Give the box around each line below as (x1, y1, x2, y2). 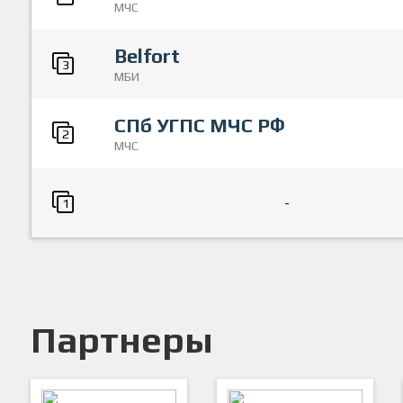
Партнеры (31, 319, 213, 362)
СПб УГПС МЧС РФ (114, 113, 285, 138)
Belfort (114, 44, 180, 68)
